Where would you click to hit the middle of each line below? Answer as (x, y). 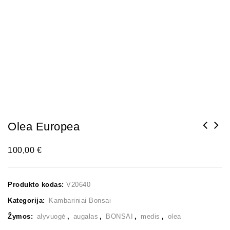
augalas (85, 216)
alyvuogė (51, 216)
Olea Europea (44, 126)
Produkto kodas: (37, 184)
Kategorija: (27, 200)
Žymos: (22, 216)
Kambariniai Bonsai (80, 200)
